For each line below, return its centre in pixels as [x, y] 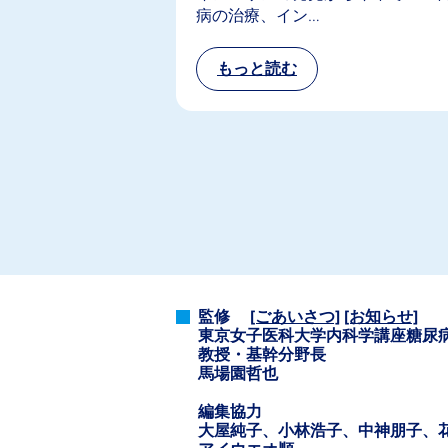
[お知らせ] [381, 316]
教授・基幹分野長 [262, 354]
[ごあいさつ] [295, 316]
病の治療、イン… [258, 15]
